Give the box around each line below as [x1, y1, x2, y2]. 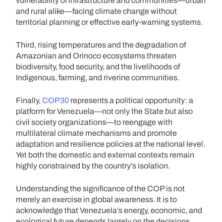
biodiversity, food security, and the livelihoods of [16, 62, 180, 71]
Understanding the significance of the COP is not [16, 184, 185, 193]
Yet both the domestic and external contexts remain [16, 150, 194, 159]
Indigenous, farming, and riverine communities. [16, 73, 179, 82]
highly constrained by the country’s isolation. [16, 161, 170, 170]
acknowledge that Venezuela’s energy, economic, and [16, 206, 202, 215]
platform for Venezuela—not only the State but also [16, 107, 193, 115]
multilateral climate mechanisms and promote [16, 128, 177, 137]
